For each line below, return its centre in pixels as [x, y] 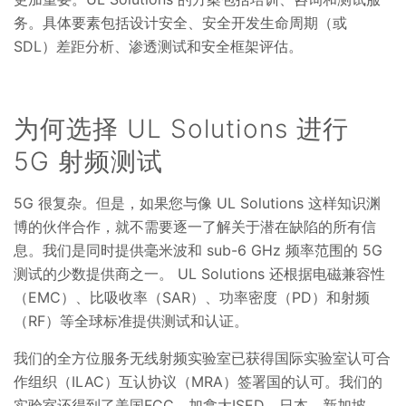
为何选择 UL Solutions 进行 [181, 129]
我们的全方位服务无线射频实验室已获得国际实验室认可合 [202, 358]
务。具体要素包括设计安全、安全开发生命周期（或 [180, 23]
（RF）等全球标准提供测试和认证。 [133, 321]
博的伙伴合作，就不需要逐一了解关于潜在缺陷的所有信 [195, 227]
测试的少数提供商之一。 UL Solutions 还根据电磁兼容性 [199, 274]
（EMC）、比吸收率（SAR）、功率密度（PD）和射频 [192, 298]
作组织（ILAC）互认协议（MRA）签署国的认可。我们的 [198, 382]
